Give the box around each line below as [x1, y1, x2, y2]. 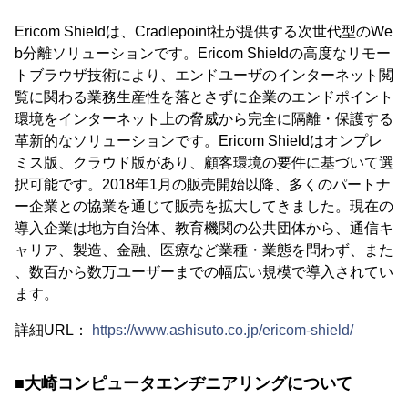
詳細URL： [15, 322, 92, 338]
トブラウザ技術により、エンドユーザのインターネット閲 [15, 67, 393, 83]
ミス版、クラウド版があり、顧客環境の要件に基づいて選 [15, 155, 393, 170]
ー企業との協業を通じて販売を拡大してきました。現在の [15, 199, 393, 214]
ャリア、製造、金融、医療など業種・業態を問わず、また [15, 242, 393, 258]
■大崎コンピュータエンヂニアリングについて [15, 374, 352, 393]
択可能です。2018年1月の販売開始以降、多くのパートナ [15, 177, 391, 192]
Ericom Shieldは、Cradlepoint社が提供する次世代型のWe [15, 24, 393, 39]
